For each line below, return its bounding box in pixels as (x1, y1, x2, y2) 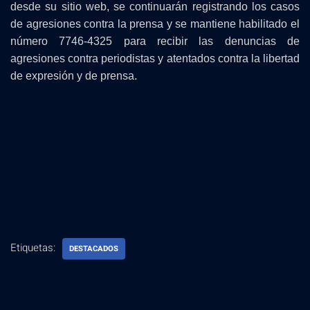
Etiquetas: (10, 240, 55, 255)
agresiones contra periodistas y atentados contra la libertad (10, 53, 300, 64)
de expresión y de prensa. (10, 70, 137, 82)
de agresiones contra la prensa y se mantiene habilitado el (10, 18, 300, 30)
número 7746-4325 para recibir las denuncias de (10, 35, 300, 47)
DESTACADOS (69, 243, 118, 255)
